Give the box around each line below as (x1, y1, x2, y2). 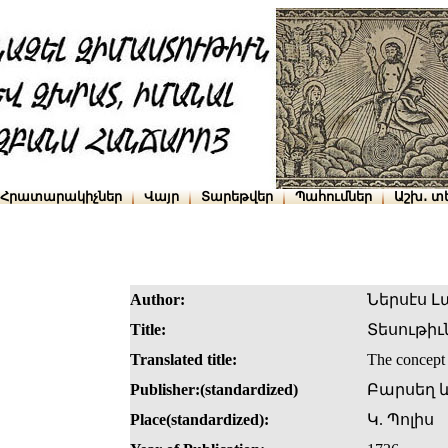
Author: (130, 291, 185, 309)
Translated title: (130, 351, 237, 369)
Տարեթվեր (201, 189, 273, 204)
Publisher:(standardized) (130, 381, 298, 399)
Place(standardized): (130, 411, 269, 429)
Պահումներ (295, 189, 372, 204)
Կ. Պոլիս (367, 411, 434, 429)
